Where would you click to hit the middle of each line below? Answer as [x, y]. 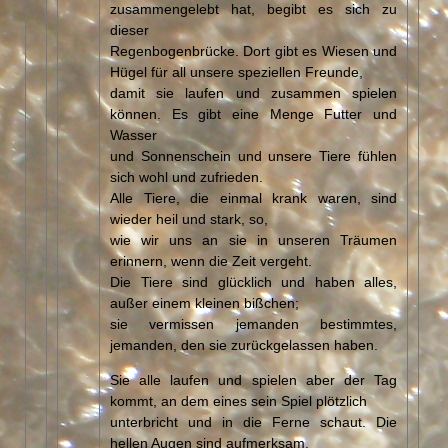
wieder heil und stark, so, [189, 217]
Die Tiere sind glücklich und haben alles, [253, 280]
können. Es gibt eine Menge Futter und [253, 112]
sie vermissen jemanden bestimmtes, [253, 322]
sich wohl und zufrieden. [186, 175]
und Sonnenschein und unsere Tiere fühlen [253, 154]
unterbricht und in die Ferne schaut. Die [253, 420]
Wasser [133, 133]
